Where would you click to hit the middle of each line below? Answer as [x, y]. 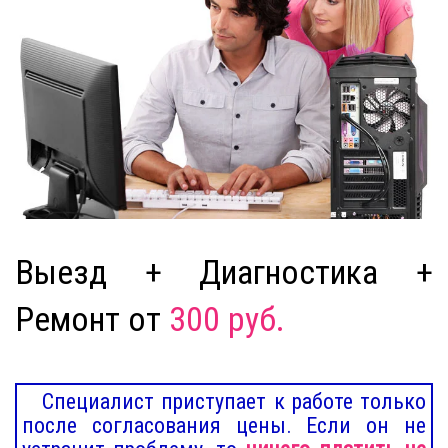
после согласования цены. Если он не [224, 425]
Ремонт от [92, 318]
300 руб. [227, 318]
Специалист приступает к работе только [234, 401]
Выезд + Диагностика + [224, 271]
